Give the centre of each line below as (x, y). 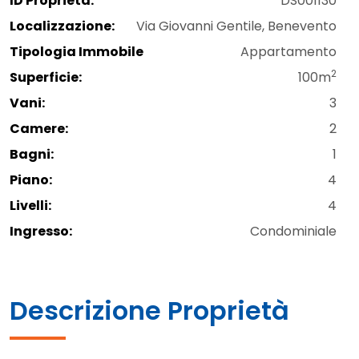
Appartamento (288, 51)
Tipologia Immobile (77, 51)
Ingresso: (41, 231)
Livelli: (30, 205)
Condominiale (293, 231)
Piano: (31, 179)
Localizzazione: (62, 26)
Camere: (39, 128)
